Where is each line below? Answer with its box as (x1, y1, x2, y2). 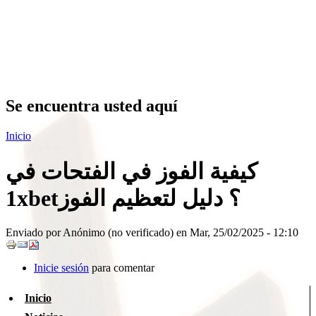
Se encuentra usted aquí (6, 97, 178, 116)
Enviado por (6, 226, 63, 239)
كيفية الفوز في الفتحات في (6, 158, 257, 184)
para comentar (89, 262, 154, 274)
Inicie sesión (34, 262, 89, 274)
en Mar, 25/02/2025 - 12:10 (174, 226, 298, 239)
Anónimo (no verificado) (63, 226, 174, 239)
